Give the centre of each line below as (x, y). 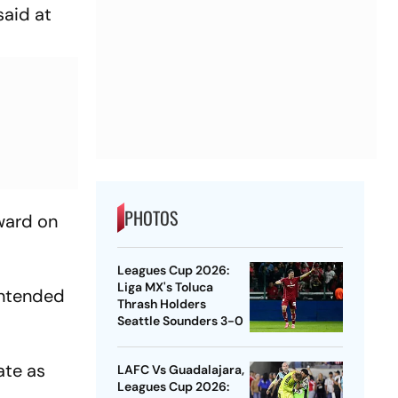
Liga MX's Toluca (165, 287)
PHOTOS (151, 218)
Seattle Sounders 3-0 (180, 321)
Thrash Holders (161, 304)
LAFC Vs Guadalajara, (180, 370)
